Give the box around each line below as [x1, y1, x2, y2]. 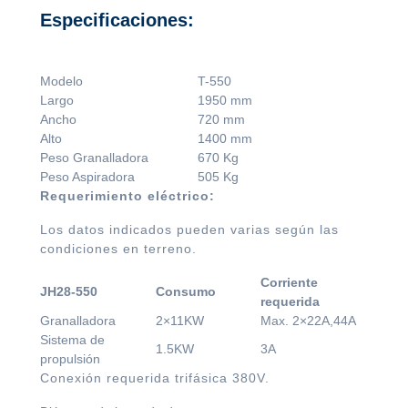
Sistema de [40, 332, 105, 348]
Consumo [156, 284, 216, 300]
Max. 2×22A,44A [260, 313, 356, 329]
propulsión [40, 352, 100, 367]
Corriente [260, 275, 318, 291]
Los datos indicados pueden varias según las [40, 222, 339, 238]
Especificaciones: [40, 10, 194, 31]
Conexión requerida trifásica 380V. [40, 371, 270, 386]
